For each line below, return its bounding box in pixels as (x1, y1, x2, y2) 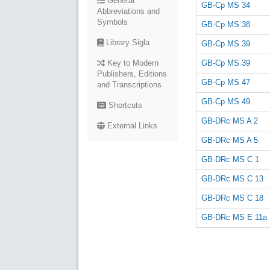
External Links (105, 121, 157, 130)
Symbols (97, 17, 128, 27)
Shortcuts (105, 101, 142, 110)
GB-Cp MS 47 (201, 77, 250, 87)
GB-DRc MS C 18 (201, 193, 263, 202)
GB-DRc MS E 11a (201, 212, 267, 222)
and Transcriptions (97, 80, 162, 89)
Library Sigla (104, 38, 150, 47)
